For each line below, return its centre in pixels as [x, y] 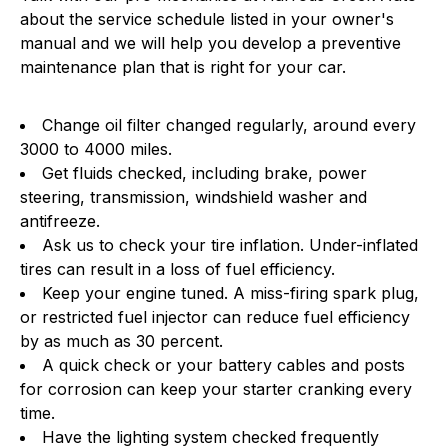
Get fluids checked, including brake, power [204, 173]
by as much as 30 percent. [121, 341]
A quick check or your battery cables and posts [223, 365]
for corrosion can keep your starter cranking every [216, 389]
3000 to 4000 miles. [96, 149]
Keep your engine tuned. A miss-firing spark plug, [230, 293]
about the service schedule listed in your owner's [207, 19]
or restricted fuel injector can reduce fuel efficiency [215, 317]
